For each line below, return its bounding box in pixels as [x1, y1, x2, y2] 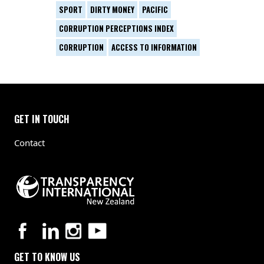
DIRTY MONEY [90, 3, 134, 15]
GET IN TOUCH [14, 111, 70, 126]
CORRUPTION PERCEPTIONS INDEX [59, 22, 174, 34]
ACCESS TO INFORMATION [111, 41, 197, 53]
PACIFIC [142, 3, 168, 15]
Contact [14, 136, 45, 148]
